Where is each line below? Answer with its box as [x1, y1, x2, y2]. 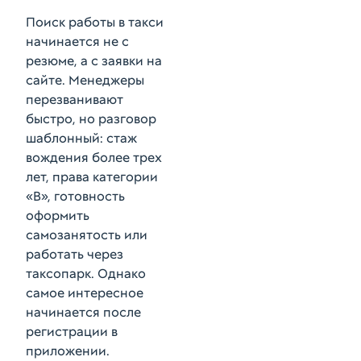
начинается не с [26, 33, 129, 50]
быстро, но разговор [26, 110, 156, 127]
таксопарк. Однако [26, 265, 146, 282]
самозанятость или [26, 226, 147, 243]
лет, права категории [26, 168, 158, 185]
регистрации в [26, 323, 118, 340]
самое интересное [26, 284, 143, 301]
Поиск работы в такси [26, 14, 164, 31]
